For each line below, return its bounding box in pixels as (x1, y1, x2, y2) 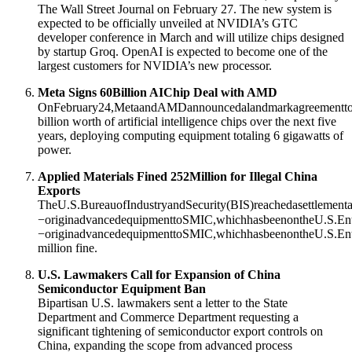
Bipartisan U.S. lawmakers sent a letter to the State (38, 296, 288, 310)
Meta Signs (38, 86, 100, 100)
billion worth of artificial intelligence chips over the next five (38, 115, 336, 129)
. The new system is (233, 2, 332, 16)
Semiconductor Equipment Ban (38, 282, 206, 296)
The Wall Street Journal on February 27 (38, 2, 233, 16)
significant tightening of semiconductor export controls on (38, 324, 323, 339)
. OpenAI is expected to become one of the (115, 45, 328, 59)
